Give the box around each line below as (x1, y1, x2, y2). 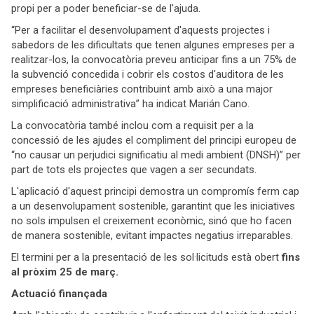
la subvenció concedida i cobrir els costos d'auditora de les (11, 68, 284, 81)
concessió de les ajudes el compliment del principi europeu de (11, 134, 296, 147)
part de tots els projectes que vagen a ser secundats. (11, 163, 257, 177)
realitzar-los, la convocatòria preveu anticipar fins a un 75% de (11, 53, 296, 67)
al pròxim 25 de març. (11, 266, 118, 279)
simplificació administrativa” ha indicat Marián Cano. (11, 97, 250, 111)
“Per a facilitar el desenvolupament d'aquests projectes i (11, 24, 270, 37)
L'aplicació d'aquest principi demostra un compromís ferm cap (11, 185, 299, 198)
